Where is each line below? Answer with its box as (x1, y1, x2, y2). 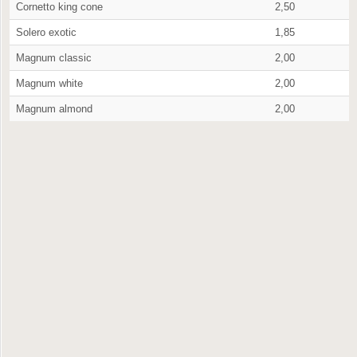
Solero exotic (16, 26, 76, 38)
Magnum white (16, 77, 83, 89)
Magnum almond (16, 103, 92, 115)
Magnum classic (16, 52, 92, 64)
